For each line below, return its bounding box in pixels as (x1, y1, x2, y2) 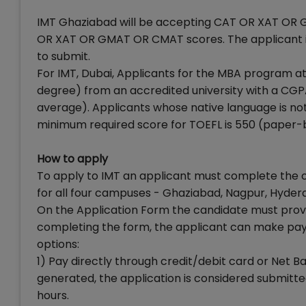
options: (37, 236, 79, 252)
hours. (37, 288, 69, 303)
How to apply (37, 151, 108, 167)
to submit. (37, 48, 90, 64)
